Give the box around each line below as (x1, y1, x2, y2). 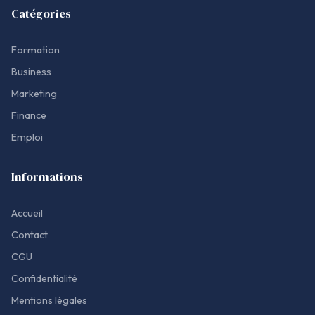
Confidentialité (11, 271, 77, 285)
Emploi (11, 130, 43, 143)
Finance (11, 108, 46, 122)
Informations (11, 168, 83, 185)
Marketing (11, 86, 57, 100)
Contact (11, 228, 48, 241)
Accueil (11, 206, 43, 219)
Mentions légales (11, 293, 87, 307)
